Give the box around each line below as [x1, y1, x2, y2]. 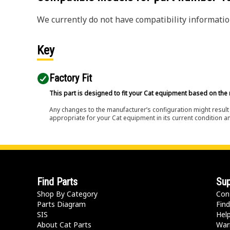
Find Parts [37, 176, 78, 188]
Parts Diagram [37, 199, 86, 209]
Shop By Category [37, 189, 98, 199]
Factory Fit [49, 72, 92, 84]
